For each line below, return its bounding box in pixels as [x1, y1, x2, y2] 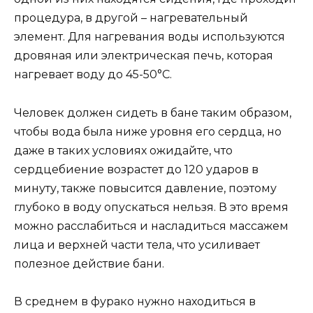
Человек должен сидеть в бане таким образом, [14, 105, 291, 119]
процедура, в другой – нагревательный [14, 11, 248, 25]
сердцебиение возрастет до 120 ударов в [14, 162, 259, 176]
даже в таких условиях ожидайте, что [14, 143, 233, 157]
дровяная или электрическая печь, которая [14, 49, 273, 63]
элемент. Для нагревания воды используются [14, 30, 285, 44]
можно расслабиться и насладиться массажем [14, 219, 289, 233]
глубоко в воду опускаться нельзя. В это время [14, 200, 289, 214]
